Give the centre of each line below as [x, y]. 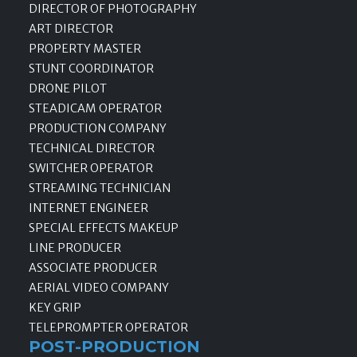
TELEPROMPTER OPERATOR [108, 327]
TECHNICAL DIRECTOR [92, 148]
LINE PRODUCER [75, 247]
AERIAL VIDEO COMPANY [99, 287]
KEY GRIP [55, 307]
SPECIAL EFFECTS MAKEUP [104, 228]
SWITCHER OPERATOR [91, 168]
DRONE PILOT [68, 88]
